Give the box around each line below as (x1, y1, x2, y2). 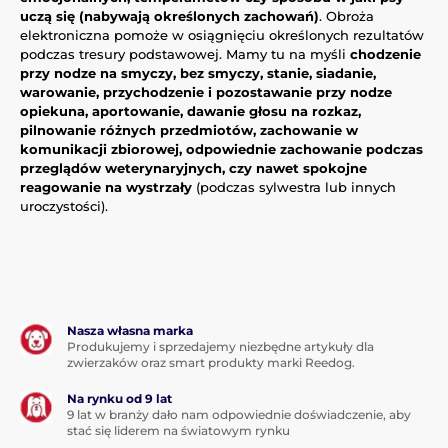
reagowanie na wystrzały (20, 178, 192, 195)
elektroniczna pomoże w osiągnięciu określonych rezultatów (20, 26, 424, 43)
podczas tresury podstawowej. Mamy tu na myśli (20, 45, 350, 62)
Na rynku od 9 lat (67, 390, 172, 406)
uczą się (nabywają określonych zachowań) (20, 7, 319, 24)
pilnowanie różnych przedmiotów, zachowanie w (20, 121, 358, 138)
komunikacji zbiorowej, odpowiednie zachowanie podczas (20, 140, 423, 157)
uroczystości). (20, 197, 108, 214)
